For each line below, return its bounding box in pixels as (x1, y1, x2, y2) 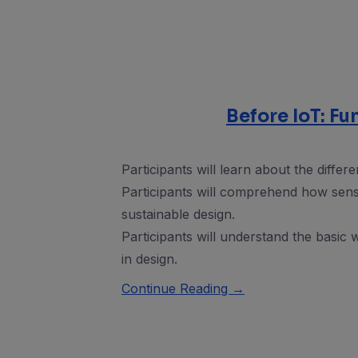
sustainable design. (121, 206, 235, 223)
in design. (121, 251, 177, 268)
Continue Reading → (121, 280, 245, 297)
